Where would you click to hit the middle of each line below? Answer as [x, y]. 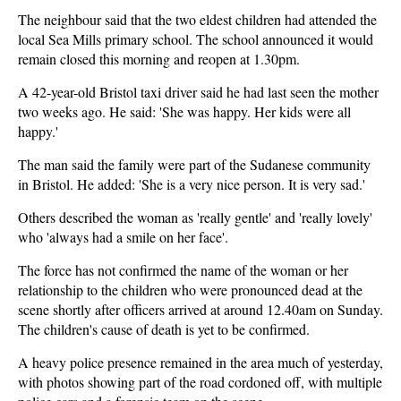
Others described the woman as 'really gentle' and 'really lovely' [195, 217]
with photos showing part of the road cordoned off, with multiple [200, 382]
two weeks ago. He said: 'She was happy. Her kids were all [184, 111]
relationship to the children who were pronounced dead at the [190, 290]
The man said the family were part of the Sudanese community [194, 164]
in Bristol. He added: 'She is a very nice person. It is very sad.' [192, 184]
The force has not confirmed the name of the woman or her [183, 270]
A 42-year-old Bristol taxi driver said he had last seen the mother [198, 92]
